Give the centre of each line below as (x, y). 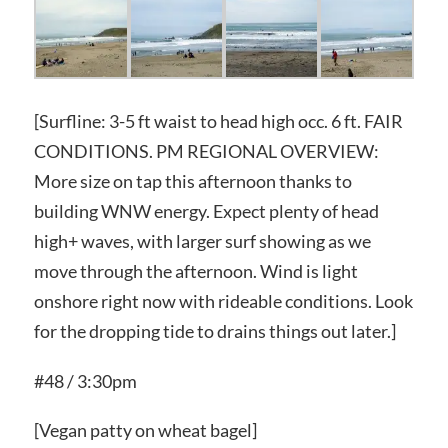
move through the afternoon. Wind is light (195, 270)
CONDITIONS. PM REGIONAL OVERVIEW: (206, 150)
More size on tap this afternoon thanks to (192, 180)
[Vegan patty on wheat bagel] (145, 430)
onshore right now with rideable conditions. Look (223, 300)
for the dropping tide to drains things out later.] (214, 330)
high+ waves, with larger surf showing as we (202, 240)
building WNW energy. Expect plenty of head (206, 210)
